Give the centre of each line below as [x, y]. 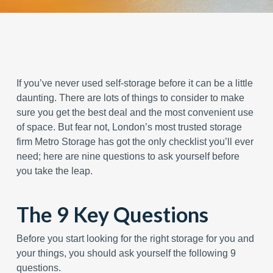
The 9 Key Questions [112, 214]
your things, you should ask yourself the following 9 [126, 253]
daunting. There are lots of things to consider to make [130, 98]
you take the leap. [54, 171]
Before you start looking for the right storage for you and [135, 239]
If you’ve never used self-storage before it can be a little [134, 83]
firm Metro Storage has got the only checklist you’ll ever [135, 142]
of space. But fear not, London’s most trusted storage [129, 127]
